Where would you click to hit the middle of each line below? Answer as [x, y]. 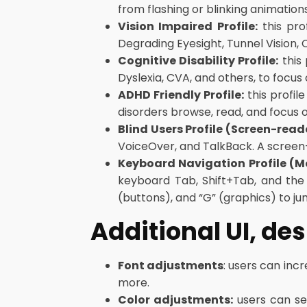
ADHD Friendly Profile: [181, 95]
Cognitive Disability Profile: [198, 61]
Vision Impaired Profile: [188, 26]
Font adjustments [171, 266]
